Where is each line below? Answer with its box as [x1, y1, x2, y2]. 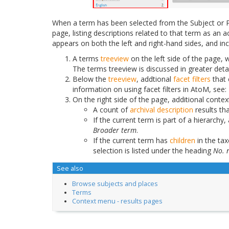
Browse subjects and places [72, 179, 158, 189]
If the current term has [93, 135, 170, 145]
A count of [93, 104, 130, 114]
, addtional [136, 74, 173, 84]
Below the [73, 74, 108, 84]
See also [56, 164, 83, 173]
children [170, 135, 195, 145]
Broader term [93, 125, 136, 135]
